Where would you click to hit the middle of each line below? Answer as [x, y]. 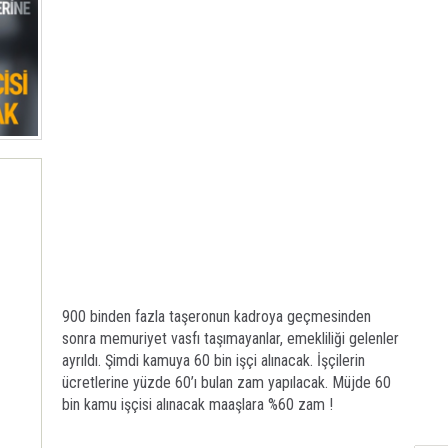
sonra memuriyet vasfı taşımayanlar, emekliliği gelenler [230, 338]
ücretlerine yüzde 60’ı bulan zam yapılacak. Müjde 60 [226, 382]
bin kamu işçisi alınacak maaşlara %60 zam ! [197, 404]
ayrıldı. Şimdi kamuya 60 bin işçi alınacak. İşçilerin [213, 360]
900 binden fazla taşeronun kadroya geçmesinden [216, 316]
